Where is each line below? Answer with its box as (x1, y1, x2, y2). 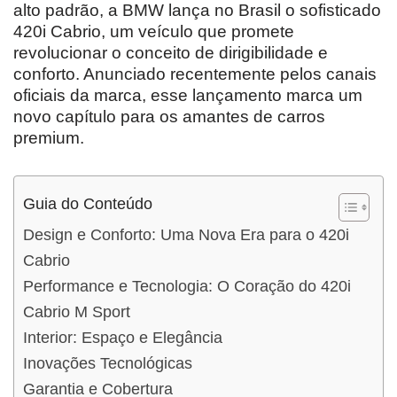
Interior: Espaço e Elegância (23, 328, 222, 346)
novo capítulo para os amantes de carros (13, 106, 325, 126)
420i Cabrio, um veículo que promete (13, 21, 294, 41)
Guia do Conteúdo (23, 194, 152, 213)
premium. (13, 128, 84, 147)
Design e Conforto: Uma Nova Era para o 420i (23, 225, 349, 244)
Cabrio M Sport (23, 302, 130, 321)
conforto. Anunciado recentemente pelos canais (13, 64, 377, 83)
